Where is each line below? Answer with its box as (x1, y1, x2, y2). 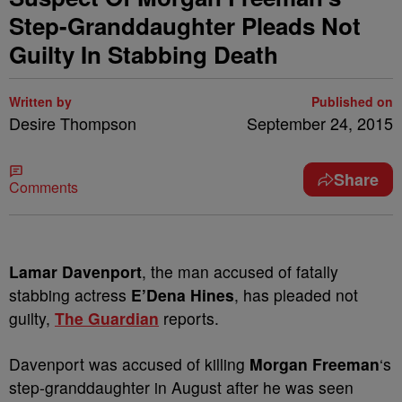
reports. (159, 307, 219, 329)
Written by (9, 92, 72, 110)
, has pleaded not (234, 284, 358, 306)
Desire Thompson (9, 111, 136, 135)
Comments (9, 177, 78, 197)
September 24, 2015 (247, 111, 393, 135)
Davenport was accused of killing (9, 353, 249, 375)
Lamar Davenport (9, 260, 142, 283)
